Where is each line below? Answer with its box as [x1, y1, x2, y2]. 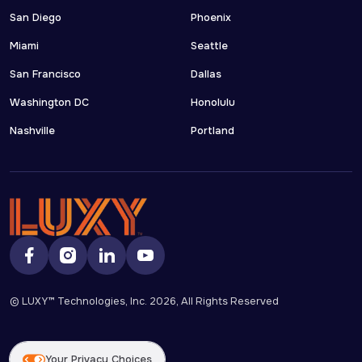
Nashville [10, 124, 55, 137]
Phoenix [191, 11, 231, 24]
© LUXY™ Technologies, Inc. [10, 294, 149, 308]
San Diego [10, 11, 61, 24]
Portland [191, 124, 234, 137]
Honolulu [191, 95, 235, 109]
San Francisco [10, 67, 81, 81]
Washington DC [10, 95, 89, 109]
